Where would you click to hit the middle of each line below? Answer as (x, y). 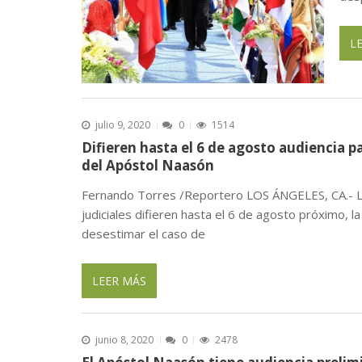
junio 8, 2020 (125, 340)
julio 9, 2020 (123, 125)
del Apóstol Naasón (147, 166)
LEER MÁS (119, 280)
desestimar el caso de (143, 234)
